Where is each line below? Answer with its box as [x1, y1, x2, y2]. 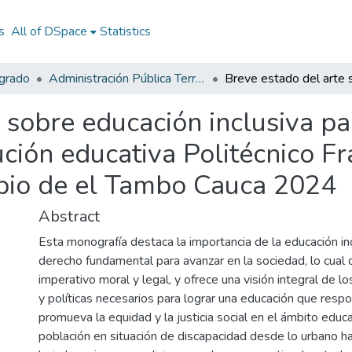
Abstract [38, 206, 100, 227]
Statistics [99, 23, 151, 40]
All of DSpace [10, 23, 87, 40]
